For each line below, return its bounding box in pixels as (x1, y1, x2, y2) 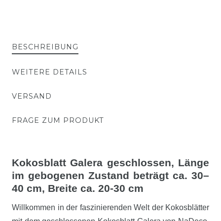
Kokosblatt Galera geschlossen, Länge (12, 156, 209, 168)
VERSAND (12, 91, 52, 101)
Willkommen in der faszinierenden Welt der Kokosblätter (12, 203, 209, 212)
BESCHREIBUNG (12, 42, 78, 51)
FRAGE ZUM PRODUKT (12, 115, 104, 125)
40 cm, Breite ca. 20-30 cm (12, 182, 144, 194)
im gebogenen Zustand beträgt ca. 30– (12, 169, 209, 181)
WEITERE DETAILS (12, 67, 87, 76)
